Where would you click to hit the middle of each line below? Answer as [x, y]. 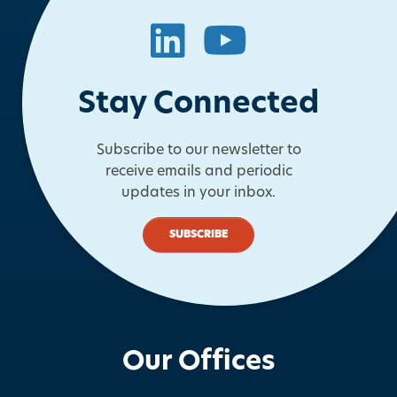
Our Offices [198, 362]
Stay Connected [198, 105]
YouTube [281, 40]
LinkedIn [230, 40]
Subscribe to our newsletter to [198, 151]
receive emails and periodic [198, 172]
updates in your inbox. [198, 194]
